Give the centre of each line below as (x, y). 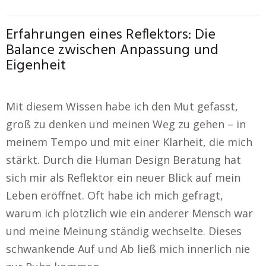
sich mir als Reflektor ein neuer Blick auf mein (123, 178)
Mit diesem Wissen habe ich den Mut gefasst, (122, 106)
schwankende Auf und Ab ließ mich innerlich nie (128, 249)
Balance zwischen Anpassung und (112, 50)
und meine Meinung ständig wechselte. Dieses (124, 231)
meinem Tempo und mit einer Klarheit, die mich (129, 142)
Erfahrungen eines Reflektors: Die (111, 35)
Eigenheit (36, 66)
